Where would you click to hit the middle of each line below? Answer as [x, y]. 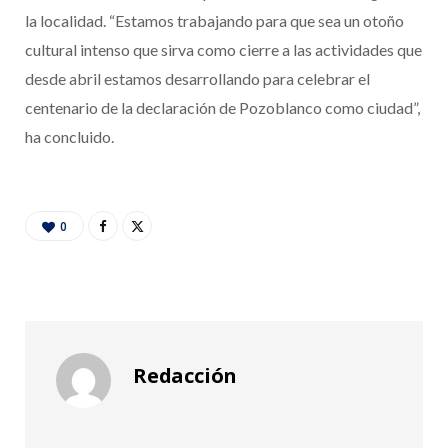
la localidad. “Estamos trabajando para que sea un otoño [214, 21]
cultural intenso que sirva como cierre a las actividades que [223, 50]
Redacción [185, 376]
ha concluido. [69, 137]
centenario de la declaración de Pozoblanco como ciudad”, [222, 108]
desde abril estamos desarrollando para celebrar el [197, 79]
